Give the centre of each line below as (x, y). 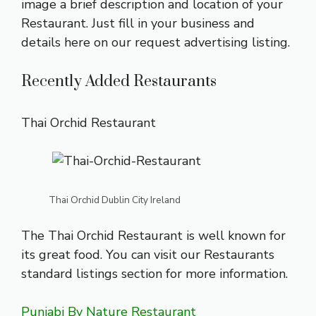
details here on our (78, 43)
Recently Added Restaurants (119, 82)
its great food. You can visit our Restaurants (148, 255)
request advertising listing (211, 43)
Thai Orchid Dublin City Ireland (115, 200)
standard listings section (92, 274)
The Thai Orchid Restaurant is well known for (153, 236)
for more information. (225, 274)
